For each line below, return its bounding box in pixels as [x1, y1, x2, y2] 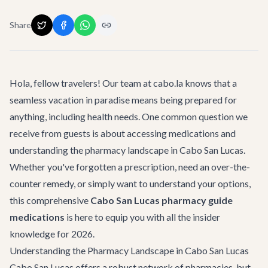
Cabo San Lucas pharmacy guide [90, 194, 233, 206]
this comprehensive [10, 194, 90, 206]
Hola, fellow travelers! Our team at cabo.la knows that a [10, 77, 237, 89]
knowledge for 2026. [10, 228, 95, 239]
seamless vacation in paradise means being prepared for [10, 94, 237, 105]
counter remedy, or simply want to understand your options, [10, 178, 251, 189]
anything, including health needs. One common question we [10, 111, 248, 122]
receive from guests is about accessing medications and [10, 127, 236, 139]
